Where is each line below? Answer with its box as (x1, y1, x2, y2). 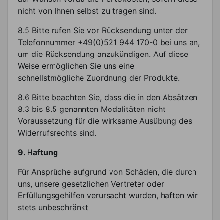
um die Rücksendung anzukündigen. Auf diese (18, 49, 188, 59)
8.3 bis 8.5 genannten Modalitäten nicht (18, 104, 165, 114)
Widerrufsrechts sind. (18, 127, 96, 137)
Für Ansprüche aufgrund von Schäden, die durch (18, 166, 196, 177)
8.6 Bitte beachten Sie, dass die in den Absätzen (18, 92, 197, 102)
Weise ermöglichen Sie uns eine (18, 60, 134, 71)
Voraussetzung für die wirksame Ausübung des (18, 115, 192, 126)
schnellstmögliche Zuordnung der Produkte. (18, 72, 180, 82)
